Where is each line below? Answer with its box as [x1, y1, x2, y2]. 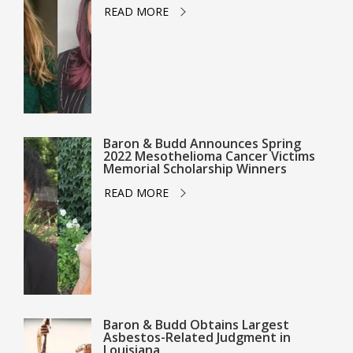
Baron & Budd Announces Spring [102, 135, 301, 152]
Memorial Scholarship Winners [102, 160, 287, 177]
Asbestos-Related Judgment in [102, 329, 291, 346]
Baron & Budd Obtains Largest [102, 316, 289, 333]
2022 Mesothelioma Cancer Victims [102, 147, 315, 165]
